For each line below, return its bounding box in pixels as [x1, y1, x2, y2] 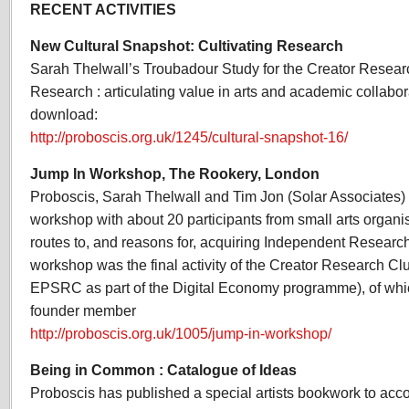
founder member [30, 302, 136, 319]
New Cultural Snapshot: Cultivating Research [30, 37, 343, 54]
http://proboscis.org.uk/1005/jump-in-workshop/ [30, 325, 331, 341]
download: [30, 106, 98, 122]
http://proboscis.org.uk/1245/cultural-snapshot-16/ [30, 129, 348, 145]
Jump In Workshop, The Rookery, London [30, 165, 320, 182]
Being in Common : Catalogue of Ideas [30, 362, 297, 378]
